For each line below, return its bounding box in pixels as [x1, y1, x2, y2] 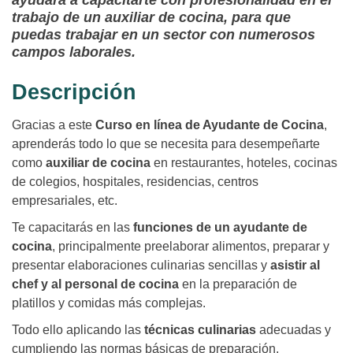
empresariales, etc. [12, 194, 117, 208]
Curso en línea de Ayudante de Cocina [92, 118, 324, 132]
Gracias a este [12, 118, 92, 132]
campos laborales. [12, 44, 136, 61]
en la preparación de [179, 277, 297, 292]
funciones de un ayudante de [133, 221, 307, 235]
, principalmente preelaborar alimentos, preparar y [52, 240, 329, 254]
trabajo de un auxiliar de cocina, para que [12, 9, 291, 26]
